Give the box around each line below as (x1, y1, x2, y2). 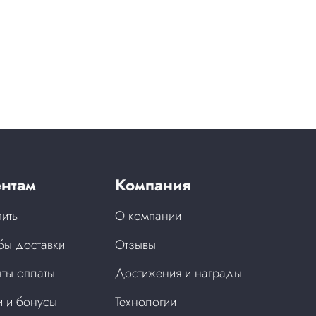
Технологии (115, 292, 177, 311)
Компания (115, 173, 191, 196)
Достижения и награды (115, 264, 243, 283)
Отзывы (115, 235, 157, 254)
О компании (115, 207, 182, 226)
